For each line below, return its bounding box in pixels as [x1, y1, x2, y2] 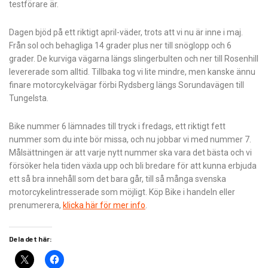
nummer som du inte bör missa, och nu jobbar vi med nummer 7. [9, 135, 251, 145]
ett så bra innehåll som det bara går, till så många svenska [9, 174, 226, 184]
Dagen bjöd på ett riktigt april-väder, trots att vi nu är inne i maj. [9, 28, 243, 38]
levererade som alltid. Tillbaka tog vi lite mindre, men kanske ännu [9, 67, 255, 77]
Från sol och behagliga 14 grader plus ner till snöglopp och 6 [9, 41, 232, 51]
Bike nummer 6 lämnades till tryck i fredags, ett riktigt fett [9, 121, 226, 132]
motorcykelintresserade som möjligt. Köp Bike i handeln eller [9, 187, 235, 197]
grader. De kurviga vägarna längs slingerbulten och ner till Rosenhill [9, 54, 258, 64]
